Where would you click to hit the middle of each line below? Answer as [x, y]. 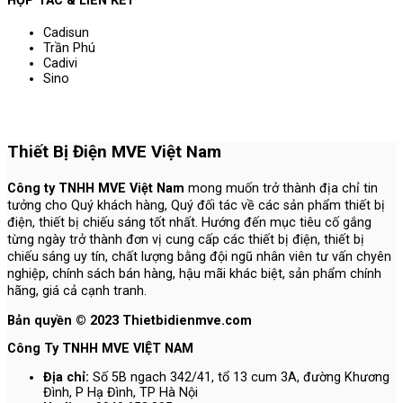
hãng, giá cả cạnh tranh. [77, 291]
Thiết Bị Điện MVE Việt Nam [114, 152]
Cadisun [66, 33]
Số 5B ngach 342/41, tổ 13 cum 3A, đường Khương [239, 377]
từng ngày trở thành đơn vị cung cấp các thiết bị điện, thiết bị [186, 240]
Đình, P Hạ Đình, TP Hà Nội [121, 392]
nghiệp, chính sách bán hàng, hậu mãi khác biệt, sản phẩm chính [194, 274]
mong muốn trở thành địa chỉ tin [281, 189]
